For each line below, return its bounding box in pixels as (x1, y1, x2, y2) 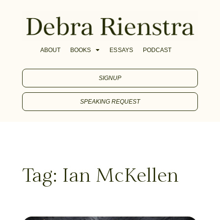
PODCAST (142, 46, 172, 54)
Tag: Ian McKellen (22, 167, 179, 187)
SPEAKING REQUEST (80, 98, 140, 105)
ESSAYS (110, 46, 133, 54)
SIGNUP (98, 74, 122, 82)
